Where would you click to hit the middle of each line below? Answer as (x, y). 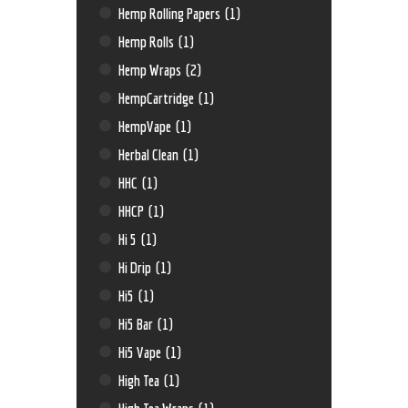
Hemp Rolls (148, 41)
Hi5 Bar (138, 323)
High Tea (141, 380)
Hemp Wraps (152, 69)
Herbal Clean (150, 154)
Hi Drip (137, 267)
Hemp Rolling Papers (171, 13)
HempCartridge (158, 97)
